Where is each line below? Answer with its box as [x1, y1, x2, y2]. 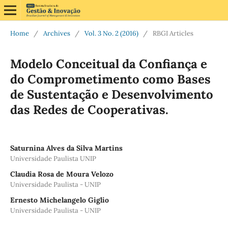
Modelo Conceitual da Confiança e [10, 55, 207, 72]
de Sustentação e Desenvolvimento [10, 86, 213, 102]
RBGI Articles [152, 28, 193, 38]
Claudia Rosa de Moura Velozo [10, 169, 113, 179]
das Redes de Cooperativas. [10, 101, 168, 118]
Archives [43, 28, 70, 38]
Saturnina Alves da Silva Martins [10, 143, 123, 153]
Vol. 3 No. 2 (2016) [84, 28, 138, 38]
